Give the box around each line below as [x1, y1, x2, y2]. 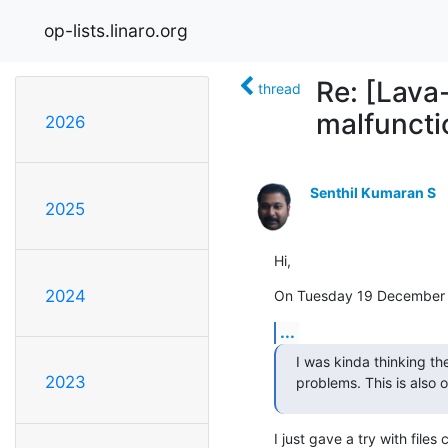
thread [258, 79, 301, 97]
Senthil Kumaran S [310, 183, 436, 201]
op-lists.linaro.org [44, 19, 188, 41]
